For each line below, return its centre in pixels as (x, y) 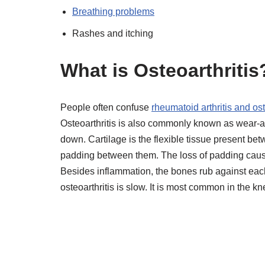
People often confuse (106, 107)
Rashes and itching (113, 33)
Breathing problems (113, 12)
